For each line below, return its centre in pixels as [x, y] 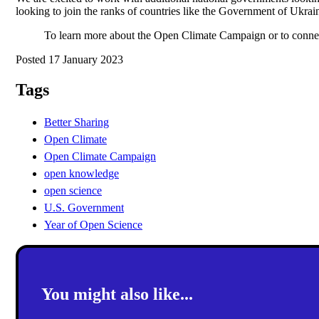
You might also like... [117, 294]
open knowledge [82, 173]
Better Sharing [77, 122]
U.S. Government [84, 207]
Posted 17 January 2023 [69, 59]
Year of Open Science [93, 224]
